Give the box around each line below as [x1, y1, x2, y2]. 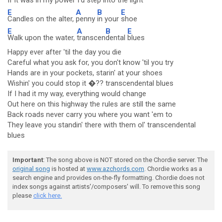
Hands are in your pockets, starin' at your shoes [7, 68, 163, 77]
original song [12, 165, 50, 172]
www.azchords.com [87, 165, 144, 172]
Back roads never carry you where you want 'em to [7, 110, 172, 119]
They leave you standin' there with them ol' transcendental [7, 120, 196, 129]
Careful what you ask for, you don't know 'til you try [7, 58, 173, 67]
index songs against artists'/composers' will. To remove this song [12, 183, 200, 190]
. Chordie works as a [144, 165, 202, 172]
